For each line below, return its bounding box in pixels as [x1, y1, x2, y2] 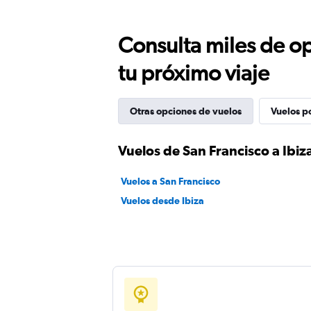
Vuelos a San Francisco [121, 176, 220, 187]
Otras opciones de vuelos [130, 106, 242, 117]
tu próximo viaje [118, 60, 269, 85]
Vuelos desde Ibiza [121, 195, 204, 206]
